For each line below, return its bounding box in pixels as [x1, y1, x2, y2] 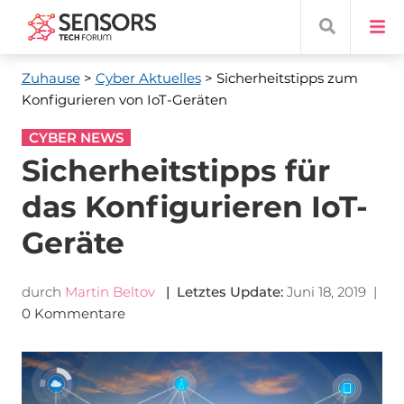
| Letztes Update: [158, 283, 283, 300]
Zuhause [21, 69, 80, 87]
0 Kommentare [21, 305, 129, 322]
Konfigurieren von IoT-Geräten [21, 91, 227, 108]
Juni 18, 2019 [286, 283, 366, 300]
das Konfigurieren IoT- [21, 188, 368, 225]
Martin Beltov [64, 283, 155, 300]
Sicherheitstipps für [21, 152, 330, 188]
